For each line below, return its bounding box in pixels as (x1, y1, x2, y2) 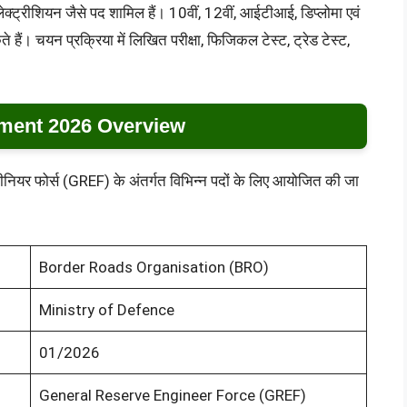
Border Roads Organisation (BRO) (38, 257, 269, 276)
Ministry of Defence (38, 300, 174, 319)
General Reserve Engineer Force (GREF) (38, 385, 306, 404)
